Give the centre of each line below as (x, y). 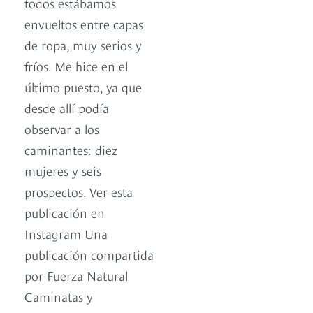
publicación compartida (89, 254)
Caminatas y (59, 296)
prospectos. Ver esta (79, 191)
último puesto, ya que (83, 87)
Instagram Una (66, 233)
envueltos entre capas (84, 24)
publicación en (65, 212)
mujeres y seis (63, 170)
